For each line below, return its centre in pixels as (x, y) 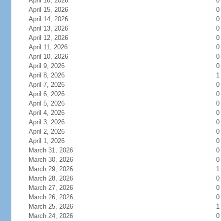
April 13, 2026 (48, 28)
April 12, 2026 (48, 38)
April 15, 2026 (48, 10)
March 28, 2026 (51, 178)
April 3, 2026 (46, 122)
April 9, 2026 (46, 66)
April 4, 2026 (46, 113)
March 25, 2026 (51, 206)
